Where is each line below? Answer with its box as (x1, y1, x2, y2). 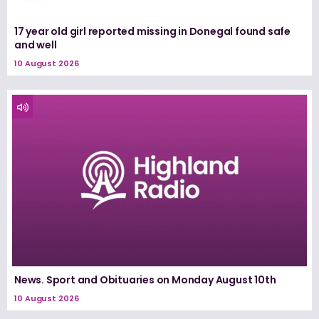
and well (14, 37, 57, 52)
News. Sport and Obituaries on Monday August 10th (14, 273, 276, 288)
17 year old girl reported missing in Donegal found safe (14, 23, 291, 38)
